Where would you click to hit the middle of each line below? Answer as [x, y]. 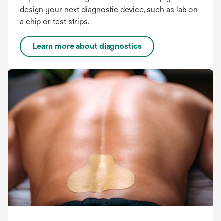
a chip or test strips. [55, 22]
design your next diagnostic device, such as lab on [109, 10]
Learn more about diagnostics [87, 46]
